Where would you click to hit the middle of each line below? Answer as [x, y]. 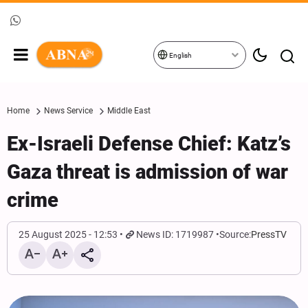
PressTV [269, 234]
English [180, 55]
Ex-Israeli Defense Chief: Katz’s [149, 144]
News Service [68, 111]
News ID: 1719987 [175, 234]
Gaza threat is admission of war [147, 172]
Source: [235, 234]
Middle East [129, 111]
